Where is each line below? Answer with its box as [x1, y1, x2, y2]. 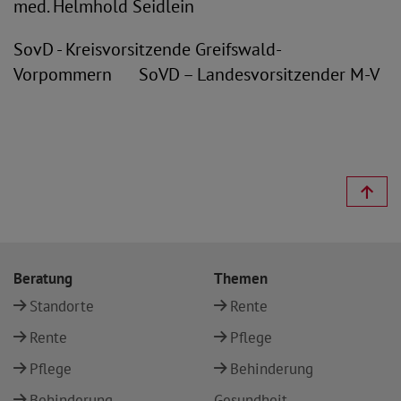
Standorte [30, 296, 94, 316]
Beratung [13, 269, 73, 288]
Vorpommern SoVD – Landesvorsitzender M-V [13, 63, 380, 86]
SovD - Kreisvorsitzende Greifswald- [13, 38, 282, 61]
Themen [214, 269, 268, 288]
